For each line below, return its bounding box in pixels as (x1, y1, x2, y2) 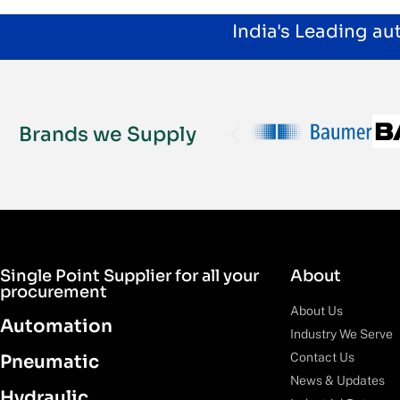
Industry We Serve (290, 326, 393, 341)
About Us (290, 303, 343, 318)
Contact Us (290, 349, 354, 364)
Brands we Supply (18, 121, 196, 146)
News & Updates (290, 372, 385, 387)
